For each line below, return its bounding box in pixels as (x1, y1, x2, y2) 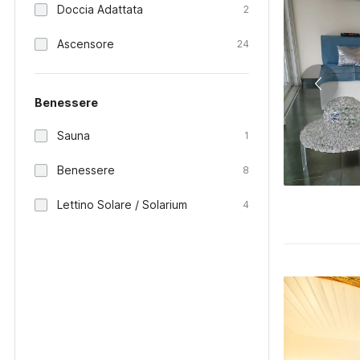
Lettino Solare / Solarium (57, 198, 187, 211)
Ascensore (57, 37, 114, 51)
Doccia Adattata (57, 2, 143, 16)
